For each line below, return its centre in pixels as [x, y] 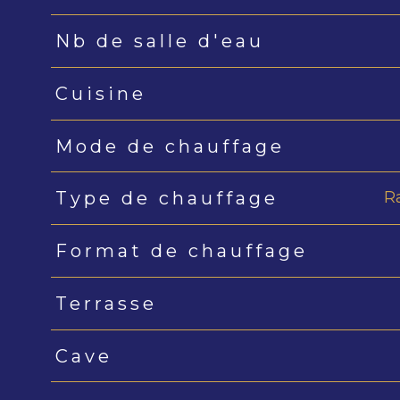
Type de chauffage [167, 199]
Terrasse [106, 303]
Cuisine [100, 93]
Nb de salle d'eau [159, 42]
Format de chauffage [181, 251]
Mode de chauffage [170, 146]
